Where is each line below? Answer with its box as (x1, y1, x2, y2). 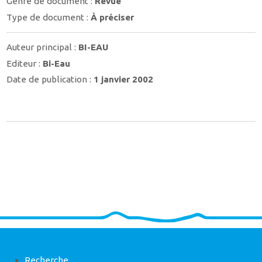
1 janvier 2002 (94, 74, 154, 85)
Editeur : (6, 58, 43, 68)
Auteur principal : (6, 42, 79, 53)
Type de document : (6, 12, 91, 22)
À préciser (91, 12, 135, 22)
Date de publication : (6, 74, 94, 85)
